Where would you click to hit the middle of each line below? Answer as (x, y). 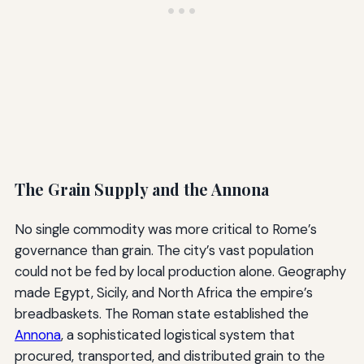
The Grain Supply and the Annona (141, 190)
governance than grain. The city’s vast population (164, 251)
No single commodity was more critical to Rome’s (165, 230)
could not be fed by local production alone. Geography (180, 272)
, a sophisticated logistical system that (178, 335)
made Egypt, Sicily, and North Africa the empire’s (163, 293)
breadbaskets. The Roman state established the (161, 314)
